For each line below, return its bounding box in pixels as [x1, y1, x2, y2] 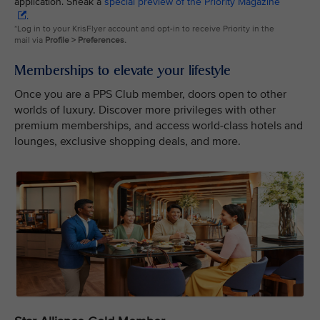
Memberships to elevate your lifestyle [14, 61, 231, 79]
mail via [14, 35, 45, 46]
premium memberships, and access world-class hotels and [14, 119, 303, 133]
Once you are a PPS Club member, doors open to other [14, 87, 286, 101]
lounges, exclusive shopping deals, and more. [14, 134, 241, 149]
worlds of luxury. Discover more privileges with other [14, 103, 276, 117]
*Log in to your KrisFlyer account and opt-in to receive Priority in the [14, 24, 274, 34]
